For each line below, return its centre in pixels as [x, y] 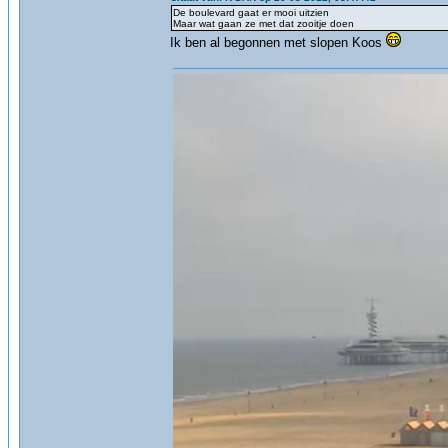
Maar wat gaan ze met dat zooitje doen [263, 23]
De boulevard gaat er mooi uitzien [251, 12]
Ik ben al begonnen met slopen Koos [278, 42]
